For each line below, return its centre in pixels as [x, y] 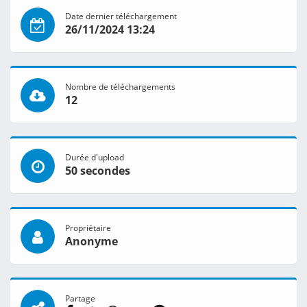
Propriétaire [88, 228]
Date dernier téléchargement [121, 16]
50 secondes [98, 171]
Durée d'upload [95, 157]
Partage [80, 298]
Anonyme [91, 242]
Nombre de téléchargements [120, 87]
